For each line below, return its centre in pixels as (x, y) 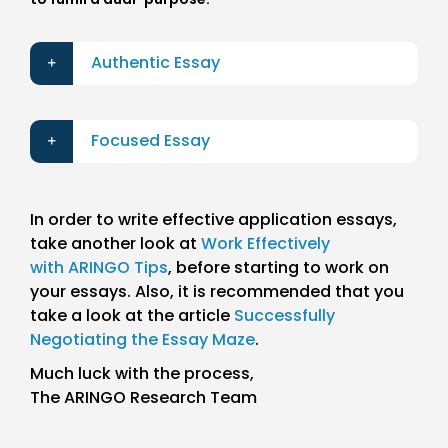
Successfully (284, 316)
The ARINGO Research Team (143, 398)
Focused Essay (150, 141)
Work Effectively (265, 244)
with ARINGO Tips (98, 268)
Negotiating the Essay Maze (142, 340)
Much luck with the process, (141, 374)
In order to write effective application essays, (213, 220)
